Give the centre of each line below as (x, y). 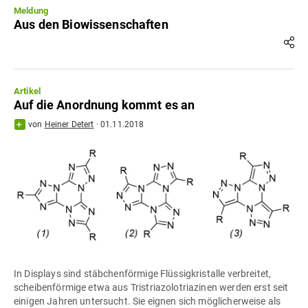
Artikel (27, 91)
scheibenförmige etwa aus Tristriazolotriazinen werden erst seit (151, 287)
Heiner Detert (69, 125)
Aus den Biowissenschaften (91, 25)
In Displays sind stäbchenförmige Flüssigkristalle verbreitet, (143, 273)
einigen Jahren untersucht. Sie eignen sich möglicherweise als (147, 301)
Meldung (31, 11)
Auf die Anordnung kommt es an (104, 105)
